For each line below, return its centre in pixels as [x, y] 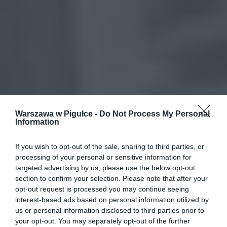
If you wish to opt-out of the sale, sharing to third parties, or [110, 146]
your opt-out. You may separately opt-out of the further [103, 221]
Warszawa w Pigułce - [57, 114]
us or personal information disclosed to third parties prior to [110, 210]
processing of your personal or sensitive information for [103, 157]
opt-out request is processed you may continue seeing [102, 189]
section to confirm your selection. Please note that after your [111, 178]
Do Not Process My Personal [155, 114]
